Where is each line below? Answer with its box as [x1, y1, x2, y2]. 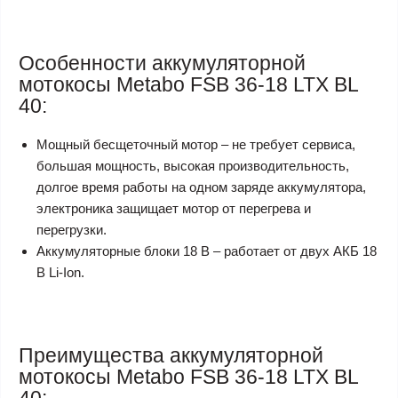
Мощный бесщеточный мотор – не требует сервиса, [36, 137, 355, 152]
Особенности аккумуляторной [19, 52, 306, 75]
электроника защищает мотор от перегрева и [36, 201, 311, 216]
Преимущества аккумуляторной [19, 344, 323, 367]
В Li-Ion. [36, 265, 84, 280]
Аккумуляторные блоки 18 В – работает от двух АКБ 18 [36, 243, 377, 259]
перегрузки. [36, 222, 107, 237]
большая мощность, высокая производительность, [36, 158, 349, 173]
